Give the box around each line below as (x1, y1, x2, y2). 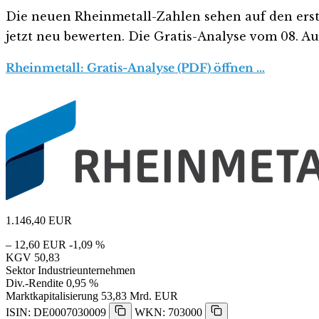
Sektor (6, 263, 35, 276)
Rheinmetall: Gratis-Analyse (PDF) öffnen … (6, 60, 265, 75)
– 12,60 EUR (6, 238, 66, 251)
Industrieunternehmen (38, 263, 135, 276)
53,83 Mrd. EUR (101, 289, 178, 302)
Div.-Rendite (6, 276, 63, 289)
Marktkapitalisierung (6, 289, 98, 302)
